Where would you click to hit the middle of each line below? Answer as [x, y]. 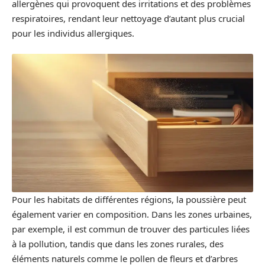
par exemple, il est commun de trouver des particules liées [131, 229]
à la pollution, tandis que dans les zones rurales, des [118, 243]
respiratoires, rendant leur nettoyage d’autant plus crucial [128, 18]
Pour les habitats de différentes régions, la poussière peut [129, 199]
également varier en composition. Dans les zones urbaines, [132, 214]
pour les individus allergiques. [73, 33]
